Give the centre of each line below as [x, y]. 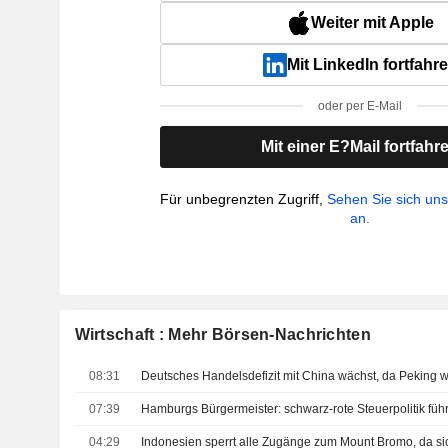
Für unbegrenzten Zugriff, [244, 199]
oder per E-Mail [360, 106]
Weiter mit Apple [372, 22]
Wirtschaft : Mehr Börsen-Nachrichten [222, 334]
